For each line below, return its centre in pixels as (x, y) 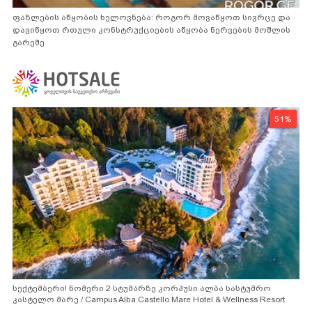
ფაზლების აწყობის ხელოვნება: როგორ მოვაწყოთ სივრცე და (151, 17)
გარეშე (29, 42)
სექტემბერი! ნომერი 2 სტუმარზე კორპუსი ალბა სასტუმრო (142, 288)
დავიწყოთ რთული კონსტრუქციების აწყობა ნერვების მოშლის (151, 30)
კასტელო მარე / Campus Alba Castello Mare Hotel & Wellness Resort (149, 299)
